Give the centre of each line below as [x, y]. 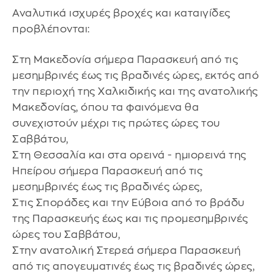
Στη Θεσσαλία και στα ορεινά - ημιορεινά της [129, 155]
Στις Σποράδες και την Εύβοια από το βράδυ [128, 203]
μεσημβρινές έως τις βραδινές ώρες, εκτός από [135, 76]
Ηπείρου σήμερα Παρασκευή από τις [107, 171]
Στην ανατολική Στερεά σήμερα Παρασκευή [126, 251]
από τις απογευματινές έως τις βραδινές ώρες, [133, 267]
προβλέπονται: [51, 29]
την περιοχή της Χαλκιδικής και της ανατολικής [135, 92]
